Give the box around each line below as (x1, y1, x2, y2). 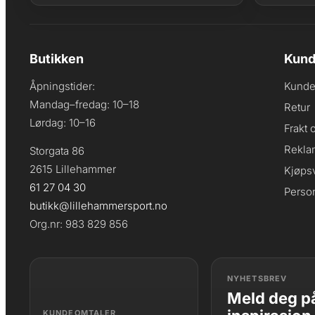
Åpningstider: (30, 79, 95, 93)
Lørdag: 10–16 (30, 115, 96, 129)
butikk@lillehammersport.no (30, 198, 167, 212)
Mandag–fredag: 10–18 (30, 97, 139, 111)
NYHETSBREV (227, 273, 287, 283)
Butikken (30, 51, 84, 66)
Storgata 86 (30, 143, 84, 157)
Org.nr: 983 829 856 (30, 217, 128, 231)
